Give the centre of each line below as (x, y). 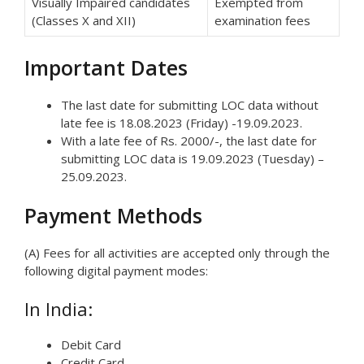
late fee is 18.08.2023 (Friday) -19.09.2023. (182, 122)
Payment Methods (113, 216)
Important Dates (106, 67)
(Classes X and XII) (84, 21)
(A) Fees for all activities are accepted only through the (177, 253)
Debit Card (91, 344)
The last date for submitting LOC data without (190, 104)
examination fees (262, 21)
